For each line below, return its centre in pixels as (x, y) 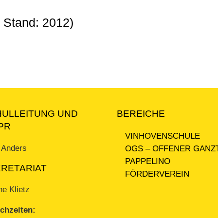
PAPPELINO (148, 161)
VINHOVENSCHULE (163, 136)
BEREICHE (141, 114)
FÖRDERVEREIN (157, 174)
